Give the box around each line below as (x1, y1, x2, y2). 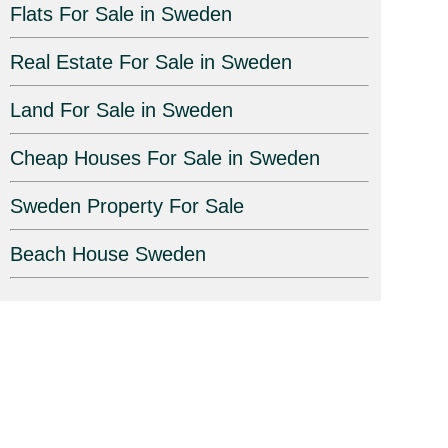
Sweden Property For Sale (9, 195, 244, 218)
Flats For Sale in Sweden (9, 3, 232, 26)
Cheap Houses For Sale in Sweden (9, 147, 320, 170)
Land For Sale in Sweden (9, 99, 233, 122)
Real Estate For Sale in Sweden (9, 51, 292, 74)
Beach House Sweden (9, 243, 206, 266)
